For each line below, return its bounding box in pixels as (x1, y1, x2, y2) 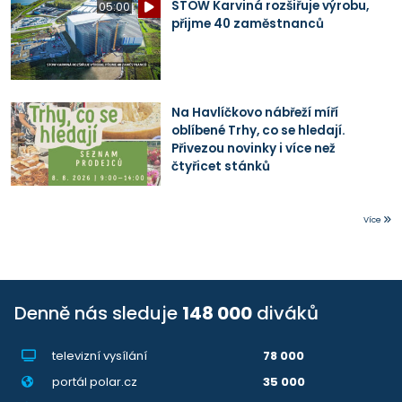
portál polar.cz (51, 373, 137, 391)
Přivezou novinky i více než (170, 139, 336, 157)
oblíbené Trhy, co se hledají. (170, 121, 345, 139)
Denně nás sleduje (14, 301, 182, 327)
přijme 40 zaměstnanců (170, 15, 324, 33)
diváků (252, 301, 319, 327)
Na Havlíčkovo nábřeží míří (170, 103, 338, 121)
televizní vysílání (51, 347, 147, 365)
